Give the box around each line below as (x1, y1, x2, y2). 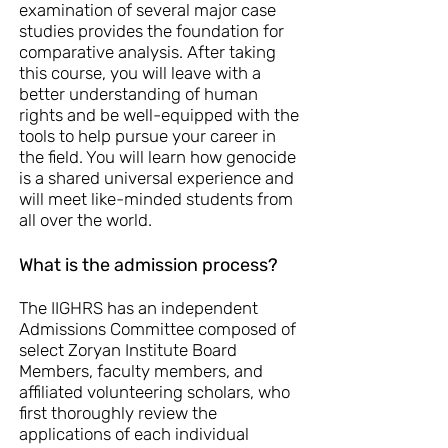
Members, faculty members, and (19, 361, 263, 381)
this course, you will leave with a (19, 63, 261, 83)
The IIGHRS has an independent (19, 298, 258, 318)
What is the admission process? (19, 254, 282, 276)
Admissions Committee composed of (19, 319, 296, 339)
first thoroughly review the (19, 403, 217, 423)
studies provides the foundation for (19, 21, 284, 41)
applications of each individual (19, 424, 249, 444)
